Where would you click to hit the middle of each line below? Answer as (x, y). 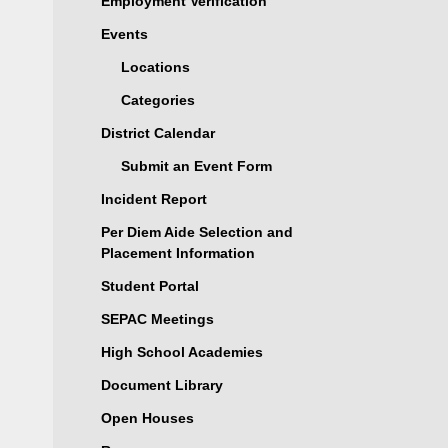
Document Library (161, 385)
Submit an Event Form (196, 166)
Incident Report (153, 199)
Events (124, 34)
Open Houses (147, 418)
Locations (155, 67)
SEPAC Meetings (157, 319)
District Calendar (157, 133)
